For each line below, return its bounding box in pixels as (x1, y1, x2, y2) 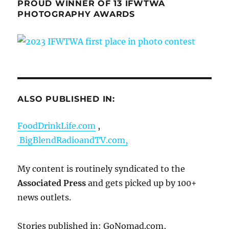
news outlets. (17, 192, 72, 203)
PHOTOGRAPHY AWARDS (17, 9, 135, 19)
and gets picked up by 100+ (86, 178, 197, 189)
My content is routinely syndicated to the (17, 164, 186, 174)
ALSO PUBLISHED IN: (17, 94, 115, 104)
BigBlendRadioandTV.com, (19, 135, 128, 146)
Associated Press (17, 178, 86, 189)
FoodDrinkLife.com (17, 121, 96, 131)
